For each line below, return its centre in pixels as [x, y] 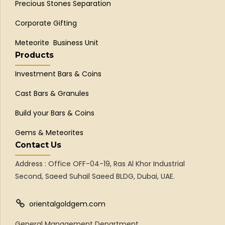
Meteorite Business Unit [57, 43]
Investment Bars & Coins [58, 74]
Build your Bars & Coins [55, 113]
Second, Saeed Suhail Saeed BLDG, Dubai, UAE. [95, 176]
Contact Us [38, 145]
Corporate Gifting [46, 23]
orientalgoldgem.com [67, 204]
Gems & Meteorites [49, 132]
